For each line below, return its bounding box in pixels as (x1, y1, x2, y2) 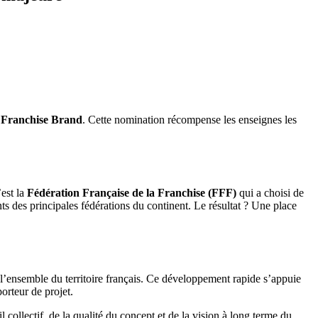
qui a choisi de (236, 187, 304, 199)
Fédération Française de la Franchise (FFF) (27, 187, 236, 199)
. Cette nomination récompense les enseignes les (82, 114, 297, 126)
